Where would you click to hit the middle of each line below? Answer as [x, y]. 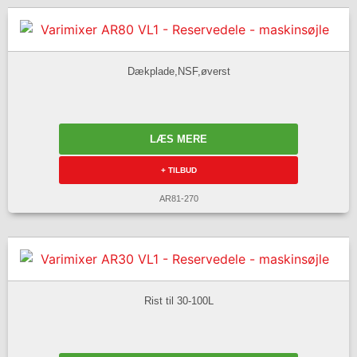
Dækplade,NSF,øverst [178, 71]
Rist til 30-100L [178, 300]
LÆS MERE [178, 139]
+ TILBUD [178, 171]
